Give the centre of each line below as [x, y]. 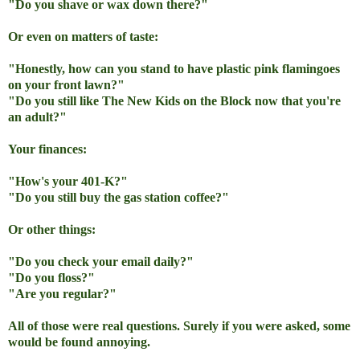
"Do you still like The [67, 101]
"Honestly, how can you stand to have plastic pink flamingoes [174, 69]
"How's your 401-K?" [68, 182]
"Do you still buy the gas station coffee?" [119, 198]
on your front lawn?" [66, 85]
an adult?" [37, 117]
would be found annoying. [79, 342]
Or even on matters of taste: [83, 37]
